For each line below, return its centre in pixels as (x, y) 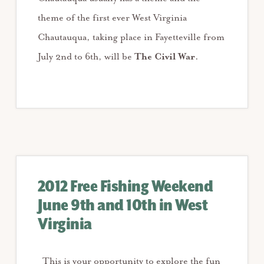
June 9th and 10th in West (123, 205)
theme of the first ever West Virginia (112, 18)
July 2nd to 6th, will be (86, 57)
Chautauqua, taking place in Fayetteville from (131, 37)
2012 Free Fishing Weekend (125, 187)
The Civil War (164, 57)
